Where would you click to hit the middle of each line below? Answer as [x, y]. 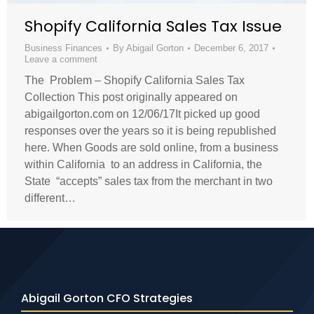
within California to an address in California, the [143, 164]
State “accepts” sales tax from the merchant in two [149, 181]
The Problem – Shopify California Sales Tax [135, 80]
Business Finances [63, 48]
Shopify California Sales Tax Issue [153, 26]
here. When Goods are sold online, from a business [151, 147]
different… [50, 198]
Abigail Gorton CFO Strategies [107, 298]
